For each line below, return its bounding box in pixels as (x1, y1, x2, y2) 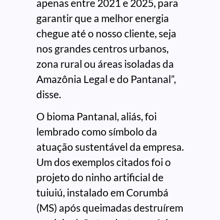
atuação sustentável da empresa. (36, 140, 184, 153)
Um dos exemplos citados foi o (36, 156, 171, 168)
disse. (36, 87, 61, 100)
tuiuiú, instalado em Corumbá (36, 186, 168, 199)
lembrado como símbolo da (36, 125, 157, 138)
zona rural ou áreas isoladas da (36, 57, 174, 70)
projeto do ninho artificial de (36, 171, 164, 184)
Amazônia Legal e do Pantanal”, (36, 72, 176, 85)
